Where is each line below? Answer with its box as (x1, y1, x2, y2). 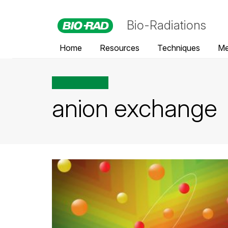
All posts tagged (54, 78, 106, 87)
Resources (100, 43, 139, 53)
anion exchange (52, 94, 217, 123)
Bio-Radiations (127, 18, 206, 33)
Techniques (157, 43, 200, 53)
